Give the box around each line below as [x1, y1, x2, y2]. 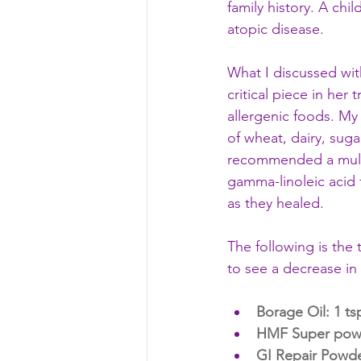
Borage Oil [256, 302, 326, 321]
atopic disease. [227, 19, 328, 38]
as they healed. [227, 193, 328, 212]
